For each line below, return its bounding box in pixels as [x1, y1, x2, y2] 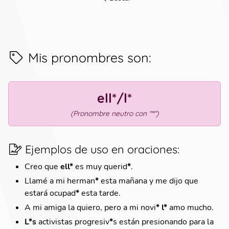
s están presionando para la [113, 216, 214, 226]
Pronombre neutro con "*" [73, 109, 156, 118]
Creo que [25, 161, 60, 171]
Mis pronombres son [28, 50, 149, 65]
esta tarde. [79, 188, 121, 198]
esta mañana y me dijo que [99, 175, 198, 186]
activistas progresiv [36, 216, 109, 226]
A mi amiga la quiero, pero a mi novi [25, 202, 156, 212]
